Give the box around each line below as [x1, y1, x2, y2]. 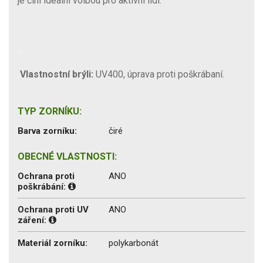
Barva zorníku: [18, 125, 77, 136]
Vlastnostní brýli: [20, 68, 93, 80]
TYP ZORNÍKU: [18, 105, 82, 117]
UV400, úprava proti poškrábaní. [93, 68, 224, 80]
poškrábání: [18, 181, 68, 192]
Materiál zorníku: [18, 237, 87, 248]
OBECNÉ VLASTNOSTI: [18, 150, 117, 162]
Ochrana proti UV [18, 204, 89, 215]
